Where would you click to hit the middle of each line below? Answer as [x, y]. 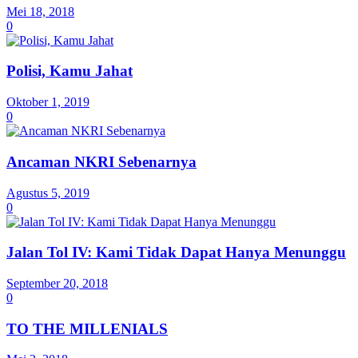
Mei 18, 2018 [40, 11]
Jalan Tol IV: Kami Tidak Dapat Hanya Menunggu [176, 253]
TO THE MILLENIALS [87, 328]
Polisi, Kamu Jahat [70, 71]
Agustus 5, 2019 [48, 193]
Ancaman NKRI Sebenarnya [101, 161]
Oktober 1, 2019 [48, 102]
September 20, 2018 [57, 284]
